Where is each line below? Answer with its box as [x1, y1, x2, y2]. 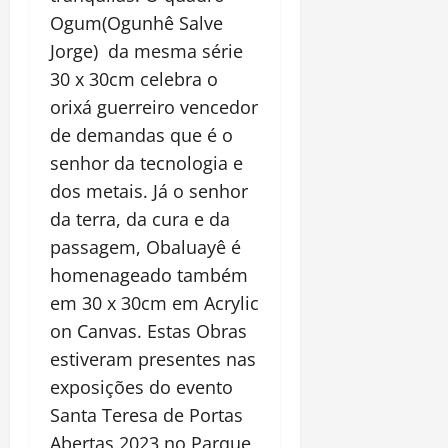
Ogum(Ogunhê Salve [50, 10, 223, 35]
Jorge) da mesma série [50, 38, 243, 63]
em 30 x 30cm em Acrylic [50, 290, 259, 315]
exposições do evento [50, 374, 233, 399]
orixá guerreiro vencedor [50, 94, 258, 119]
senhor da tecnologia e [50, 150, 243, 175]
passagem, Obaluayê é [50, 234, 241, 259]
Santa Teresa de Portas [50, 402, 243, 427]
